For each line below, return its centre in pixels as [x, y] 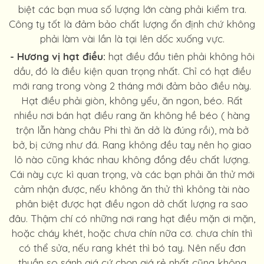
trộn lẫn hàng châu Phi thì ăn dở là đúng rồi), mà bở [132, 130]
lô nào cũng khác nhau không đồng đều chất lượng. [132, 159]
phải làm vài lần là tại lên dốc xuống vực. [132, 39]
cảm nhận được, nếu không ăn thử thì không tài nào [132, 189]
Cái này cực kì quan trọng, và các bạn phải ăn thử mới [132, 174]
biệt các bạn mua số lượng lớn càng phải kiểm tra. [132, 9]
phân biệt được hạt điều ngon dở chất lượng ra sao [132, 204]
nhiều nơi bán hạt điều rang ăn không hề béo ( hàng [132, 115]
